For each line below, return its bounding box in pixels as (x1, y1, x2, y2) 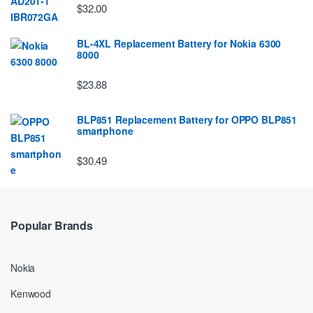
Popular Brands (10, 217, 94, 234)
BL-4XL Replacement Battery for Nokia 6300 (77, 36, 282, 50)
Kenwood (10, 286, 52, 301)
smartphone (77, 123, 133, 138)
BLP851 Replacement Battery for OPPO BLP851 (77, 112, 298, 126)
